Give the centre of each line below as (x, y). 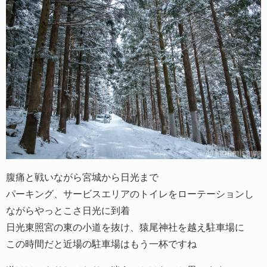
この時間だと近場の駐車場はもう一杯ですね (101, 243)
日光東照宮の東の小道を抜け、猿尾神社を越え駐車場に (125, 227)
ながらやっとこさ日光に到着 (68, 210)
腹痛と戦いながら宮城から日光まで (82, 177)
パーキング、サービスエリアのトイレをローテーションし (130, 193)
